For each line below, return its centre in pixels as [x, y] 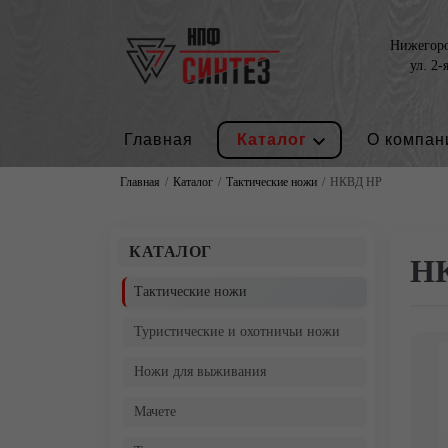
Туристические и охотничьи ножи [237, 331]
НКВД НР [355, 182]
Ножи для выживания [200, 371]
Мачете [155, 411]
